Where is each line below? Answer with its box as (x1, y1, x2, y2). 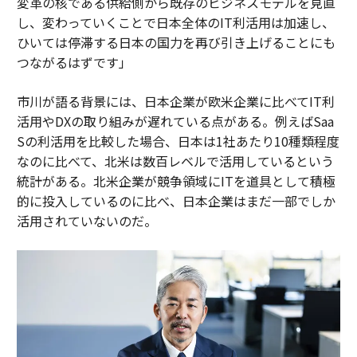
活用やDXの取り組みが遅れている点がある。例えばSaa (16, 111, 334, 131)
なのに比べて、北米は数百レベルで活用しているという (16, 151, 334, 171)
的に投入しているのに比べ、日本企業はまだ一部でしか (16, 190, 335, 210)
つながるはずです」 (16, 52, 131, 72)
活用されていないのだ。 (16, 210, 157, 230)
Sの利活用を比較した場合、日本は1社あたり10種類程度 (16, 131, 339, 151)
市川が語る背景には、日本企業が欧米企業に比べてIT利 (16, 91, 335, 111)
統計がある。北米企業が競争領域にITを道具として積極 (16, 171, 335, 190)
